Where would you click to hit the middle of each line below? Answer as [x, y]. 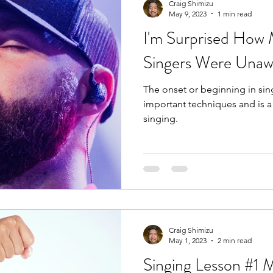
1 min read [235, 13]
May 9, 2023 [188, 13]
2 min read [235, 240]
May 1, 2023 [188, 240]
